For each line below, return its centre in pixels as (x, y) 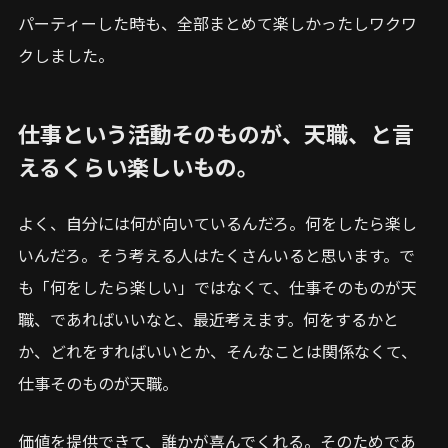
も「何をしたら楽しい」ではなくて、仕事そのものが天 (217, 286)
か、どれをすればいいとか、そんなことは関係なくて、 (217, 350)
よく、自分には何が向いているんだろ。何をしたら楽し (217, 222)
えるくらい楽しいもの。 (138, 165)
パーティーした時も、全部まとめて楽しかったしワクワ (217, 22)
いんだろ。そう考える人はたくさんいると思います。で (216, 254)
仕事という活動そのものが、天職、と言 (216, 132)
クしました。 (66, 54)
